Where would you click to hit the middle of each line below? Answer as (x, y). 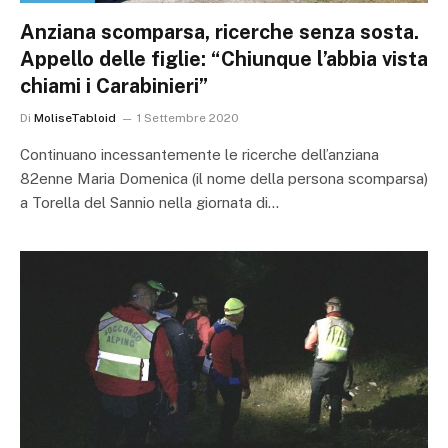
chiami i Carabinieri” (114, 86)
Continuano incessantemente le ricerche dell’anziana (199, 155)
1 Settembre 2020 (188, 118)
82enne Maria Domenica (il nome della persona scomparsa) (224, 179)
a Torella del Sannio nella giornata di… (149, 203)
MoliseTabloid (75, 118)
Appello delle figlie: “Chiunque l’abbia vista (224, 59)
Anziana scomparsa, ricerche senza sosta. (219, 32)
